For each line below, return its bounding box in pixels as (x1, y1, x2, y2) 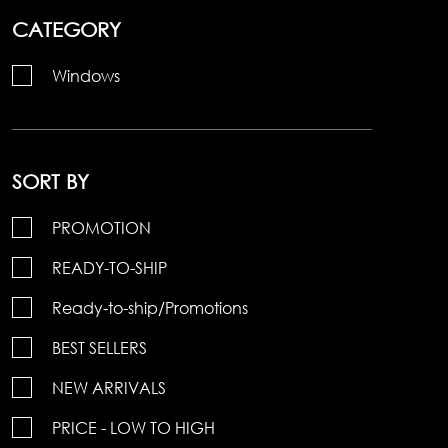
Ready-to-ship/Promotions (52, 298, 248, 318)
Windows (52, 66, 120, 86)
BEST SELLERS (52, 338, 147, 358)
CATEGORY (12, 17, 121, 41)
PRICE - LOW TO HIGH (52, 418, 215, 438)
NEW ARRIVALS (52, 378, 166, 398)
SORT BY (12, 169, 89, 193)
